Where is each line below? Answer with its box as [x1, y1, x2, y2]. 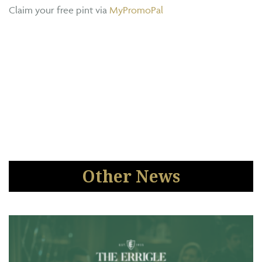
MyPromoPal [109, 4, 163, 16]
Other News [82, 165, 180, 188]
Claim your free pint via [9, 4, 109, 16]
